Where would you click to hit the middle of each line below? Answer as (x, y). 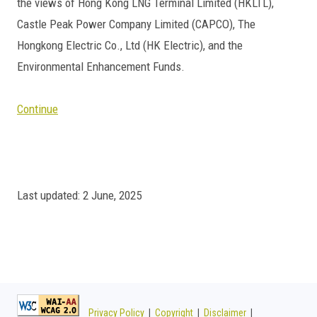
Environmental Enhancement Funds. (101, 67)
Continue (38, 109)
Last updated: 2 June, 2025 (79, 195)
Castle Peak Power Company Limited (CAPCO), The (136, 24)
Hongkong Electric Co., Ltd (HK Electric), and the (130, 45)
